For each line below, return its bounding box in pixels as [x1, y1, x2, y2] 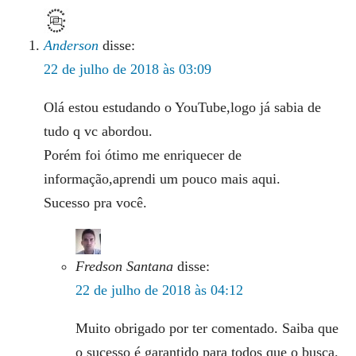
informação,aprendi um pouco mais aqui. [44, 170, 281, 187]
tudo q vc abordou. [44, 122, 153, 139]
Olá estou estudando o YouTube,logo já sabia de [44, 99, 321, 115]
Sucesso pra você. [44, 194, 147, 211]
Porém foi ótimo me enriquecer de [44, 146, 242, 163]
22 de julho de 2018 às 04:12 [75, 281, 243, 298]
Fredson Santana [75, 257, 173, 274]
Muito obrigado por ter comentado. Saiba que [75, 319, 339, 336]
